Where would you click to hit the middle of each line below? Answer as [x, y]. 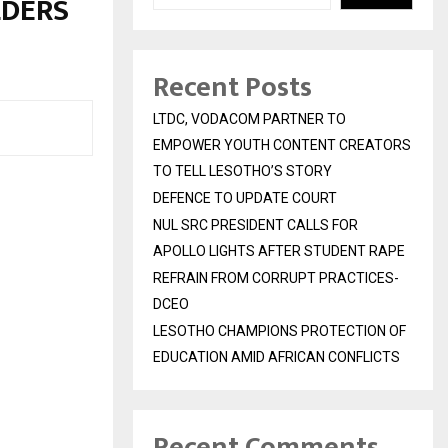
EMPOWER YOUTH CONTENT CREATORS [282, 145]
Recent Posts [232, 88]
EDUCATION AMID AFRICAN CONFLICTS [276, 357]
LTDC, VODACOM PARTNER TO [249, 119]
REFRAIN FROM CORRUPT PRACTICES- [276, 278]
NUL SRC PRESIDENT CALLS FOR [255, 225]
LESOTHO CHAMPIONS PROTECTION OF [279, 331]
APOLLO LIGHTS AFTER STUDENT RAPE [279, 251]
